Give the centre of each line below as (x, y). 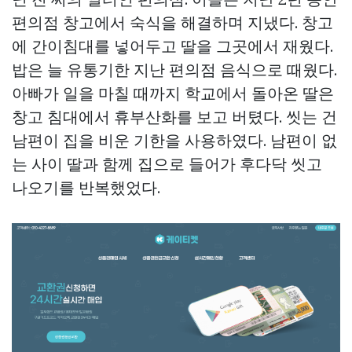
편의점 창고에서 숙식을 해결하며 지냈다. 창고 (172, 22)
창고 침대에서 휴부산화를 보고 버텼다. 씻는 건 (174, 117)
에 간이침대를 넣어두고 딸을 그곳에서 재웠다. (172, 46)
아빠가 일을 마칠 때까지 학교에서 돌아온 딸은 (173, 93)
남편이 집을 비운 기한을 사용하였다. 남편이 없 (174, 140)
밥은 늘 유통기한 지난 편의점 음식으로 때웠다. (174, 70)
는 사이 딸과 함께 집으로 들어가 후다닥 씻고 (167, 164)
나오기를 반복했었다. (86, 187)
